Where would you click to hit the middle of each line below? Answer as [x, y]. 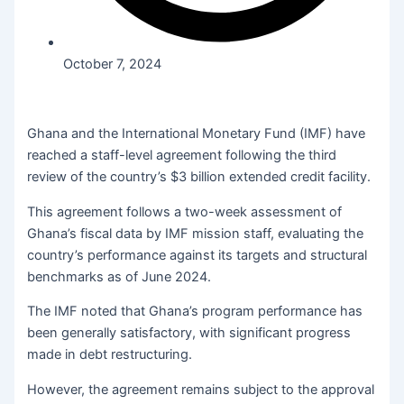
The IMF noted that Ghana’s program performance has [195, 312]
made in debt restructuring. [110, 355]
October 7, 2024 [113, 64]
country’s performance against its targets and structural [197, 255]
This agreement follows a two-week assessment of [185, 211]
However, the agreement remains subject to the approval [201, 389]
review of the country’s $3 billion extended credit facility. [199, 177]
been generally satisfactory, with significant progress [189, 333]
